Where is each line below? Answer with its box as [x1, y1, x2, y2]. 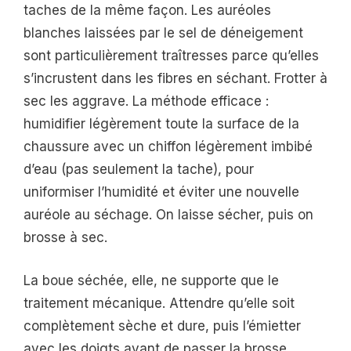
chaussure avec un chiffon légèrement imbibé [24, 139, 313, 155]
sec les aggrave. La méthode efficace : [24, 93, 269, 110]
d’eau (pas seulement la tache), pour [24, 161, 254, 178]
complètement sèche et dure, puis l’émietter [24, 317, 301, 334]
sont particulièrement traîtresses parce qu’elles [24, 48, 319, 64]
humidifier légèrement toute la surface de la [24, 116, 299, 132]
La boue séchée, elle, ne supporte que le [24, 272, 279, 288]
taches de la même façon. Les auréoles [24, 2, 271, 19]
